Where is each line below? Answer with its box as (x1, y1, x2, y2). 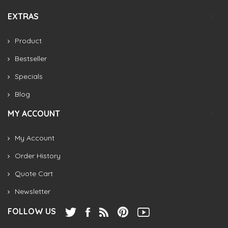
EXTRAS (8, 11, 39, 21)
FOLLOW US (8, 206, 56, 216)
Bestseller (15, 53, 47, 63)
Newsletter (15, 186, 50, 196)
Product (15, 36, 42, 45)
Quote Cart (15, 168, 53, 178)
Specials (15, 71, 43, 81)
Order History (15, 151, 61, 160)
